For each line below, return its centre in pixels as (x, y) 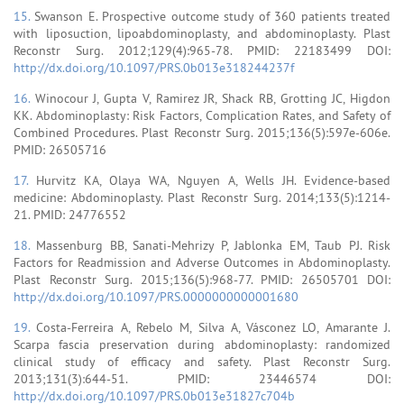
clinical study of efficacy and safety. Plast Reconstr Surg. (202, 361)
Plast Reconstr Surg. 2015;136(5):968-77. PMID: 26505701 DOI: (202, 279)
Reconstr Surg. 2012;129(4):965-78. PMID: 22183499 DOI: (202, 50)
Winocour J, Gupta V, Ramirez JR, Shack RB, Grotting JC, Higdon (213, 98)
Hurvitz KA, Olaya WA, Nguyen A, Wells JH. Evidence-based (214, 180)
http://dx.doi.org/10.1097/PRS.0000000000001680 (156, 296)
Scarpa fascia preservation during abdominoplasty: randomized (202, 344)
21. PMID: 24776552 (70, 214)
